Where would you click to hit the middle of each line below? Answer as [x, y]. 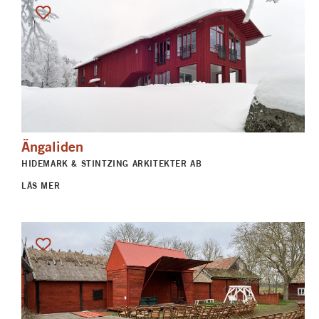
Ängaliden [52, 147]
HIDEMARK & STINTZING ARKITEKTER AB [112, 164]
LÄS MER [41, 185]
